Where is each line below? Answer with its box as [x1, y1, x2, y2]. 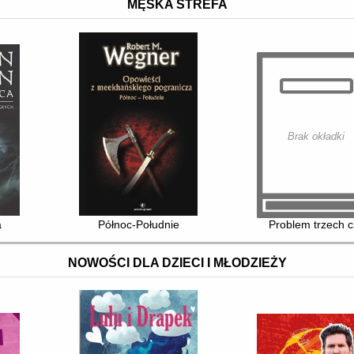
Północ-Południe [97, 217, 179, 231]
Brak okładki [288, 130, 345, 142]
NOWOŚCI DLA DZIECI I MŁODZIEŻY [67, 256, 287, 270]
